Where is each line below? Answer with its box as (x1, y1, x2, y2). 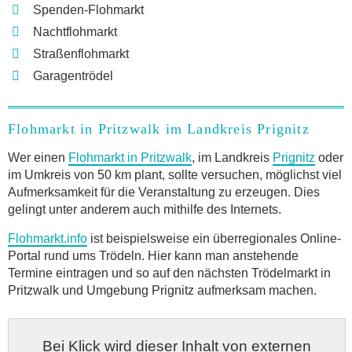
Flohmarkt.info (8, 231, 87, 245)
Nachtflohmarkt (33, 24, 117, 38)
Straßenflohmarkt (33, 46, 129, 60)
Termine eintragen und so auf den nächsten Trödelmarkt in (8, 266, 331, 280)
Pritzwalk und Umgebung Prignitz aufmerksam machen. (8, 283, 317, 297)
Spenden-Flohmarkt (33, 2, 144, 16)
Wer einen (8, 150, 68, 164)
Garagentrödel (33, 68, 113, 82)
